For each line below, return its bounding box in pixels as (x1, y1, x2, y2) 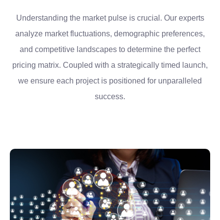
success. (95, 92, 125, 101)
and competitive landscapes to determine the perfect (20, 45, 200, 54)
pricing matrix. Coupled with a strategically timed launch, (12, 60, 208, 69)
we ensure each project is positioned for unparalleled (18, 76, 202, 85)
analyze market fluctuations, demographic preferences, (15, 29, 205, 38)
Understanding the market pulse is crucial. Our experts (16, 13, 204, 22)
